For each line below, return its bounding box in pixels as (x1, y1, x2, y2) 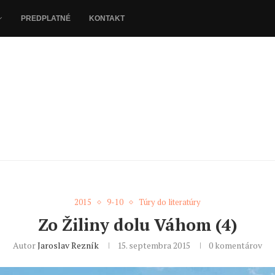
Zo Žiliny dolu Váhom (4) (37, 214, 238, 236)
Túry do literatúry (139, 196, 201, 208)
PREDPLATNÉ (21, 14, 71, 23)
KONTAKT (89, 14, 125, 23)
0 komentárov (209, 239, 262, 252)
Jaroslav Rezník (37, 239, 99, 252)
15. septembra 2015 (117, 239, 190, 252)
